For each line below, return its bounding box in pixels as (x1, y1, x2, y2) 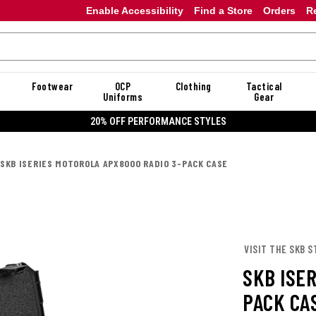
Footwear (32, 80, 73, 92)
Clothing (175, 80, 212, 92)
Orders (262, 4, 296, 16)
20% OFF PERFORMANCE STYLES (90, 115, 226, 127)
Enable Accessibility (85, 4, 183, 16)
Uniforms (103, 90, 142, 103)
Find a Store (193, 4, 253, 16)
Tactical (245, 80, 282, 92)
